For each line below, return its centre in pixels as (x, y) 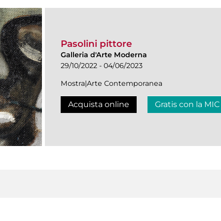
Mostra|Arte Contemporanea (111, 83)
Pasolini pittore (96, 43)
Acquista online (99, 104)
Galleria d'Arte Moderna (104, 55)
